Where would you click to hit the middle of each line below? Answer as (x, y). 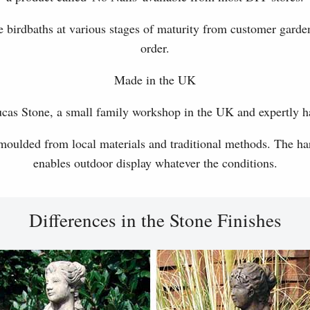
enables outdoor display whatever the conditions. (155, 163)
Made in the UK (155, 80)
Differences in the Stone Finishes (155, 220)
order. (155, 48)
